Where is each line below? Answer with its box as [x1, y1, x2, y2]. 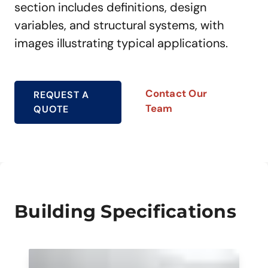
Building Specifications [14, 200, 236, 223]
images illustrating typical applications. [14, 35, 228, 51]
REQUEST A [33, 88, 90, 101]
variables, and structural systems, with [14, 17, 224, 33]
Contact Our [145, 87, 208, 100]
